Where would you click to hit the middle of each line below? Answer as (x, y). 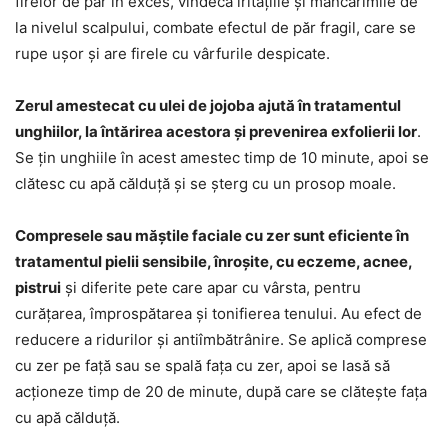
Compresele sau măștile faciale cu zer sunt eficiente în (212, 236)
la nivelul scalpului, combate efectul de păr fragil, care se (215, 28)
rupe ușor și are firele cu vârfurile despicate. (172, 54)
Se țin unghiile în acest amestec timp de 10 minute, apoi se (222, 158)
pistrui (38, 288)
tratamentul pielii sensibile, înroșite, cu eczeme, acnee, (213, 262)
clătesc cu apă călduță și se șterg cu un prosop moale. (205, 184)
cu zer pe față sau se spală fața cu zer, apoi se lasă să (202, 366)
